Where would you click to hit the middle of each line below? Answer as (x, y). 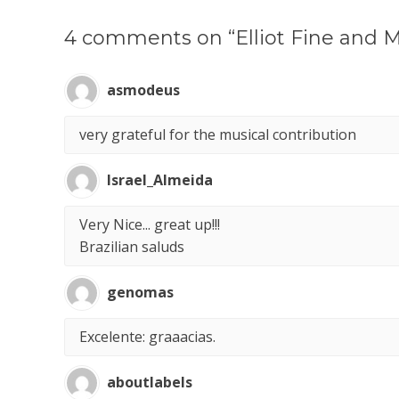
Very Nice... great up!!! (150, 224)
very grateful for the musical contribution (218, 134)
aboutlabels (150, 382)
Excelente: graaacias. (147, 336)
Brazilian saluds (132, 246)
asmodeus (143, 90)
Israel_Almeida (160, 180)
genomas (140, 292)
